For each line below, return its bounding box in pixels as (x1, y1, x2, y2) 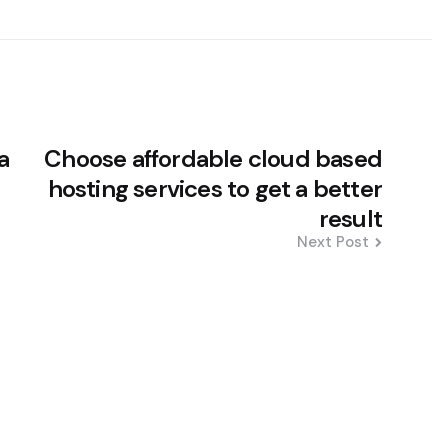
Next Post (297, 231, 369, 252)
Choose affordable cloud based (44, 142, 382, 174)
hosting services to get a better (47, 172, 382, 204)
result (318, 202, 382, 234)
